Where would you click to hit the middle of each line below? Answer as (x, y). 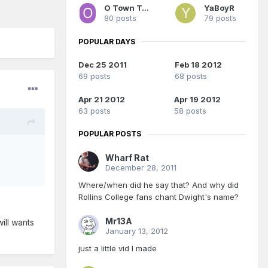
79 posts (220, 18)
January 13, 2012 (137, 231)
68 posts (191, 76)
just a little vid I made (118, 249)
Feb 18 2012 (198, 65)
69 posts (95, 76)
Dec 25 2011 (103, 65)
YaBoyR (219, 7)
